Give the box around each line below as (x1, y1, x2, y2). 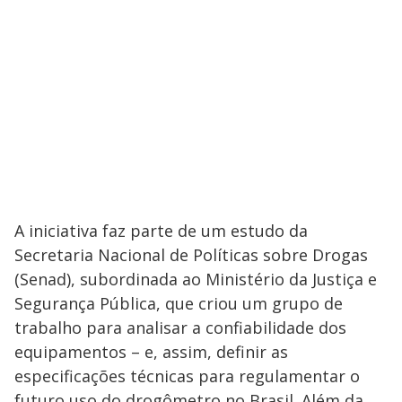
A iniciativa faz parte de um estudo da (14, 220, 308, 242)
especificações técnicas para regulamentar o (14, 365, 360, 388)
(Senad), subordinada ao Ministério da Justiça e (14, 268, 377, 291)
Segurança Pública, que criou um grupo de (14, 293, 343, 315)
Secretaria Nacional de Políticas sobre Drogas (14, 244, 368, 267)
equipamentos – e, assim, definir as (14, 341, 288, 363)
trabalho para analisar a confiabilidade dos (14, 317, 346, 339)
